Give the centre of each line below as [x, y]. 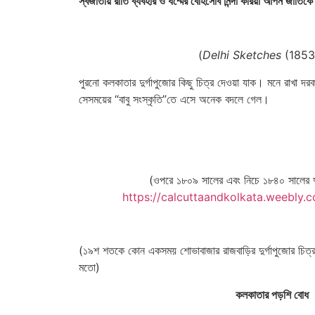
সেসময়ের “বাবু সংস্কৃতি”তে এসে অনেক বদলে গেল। [174, 99]
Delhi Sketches [242, 55]
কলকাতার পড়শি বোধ [272, 294]
